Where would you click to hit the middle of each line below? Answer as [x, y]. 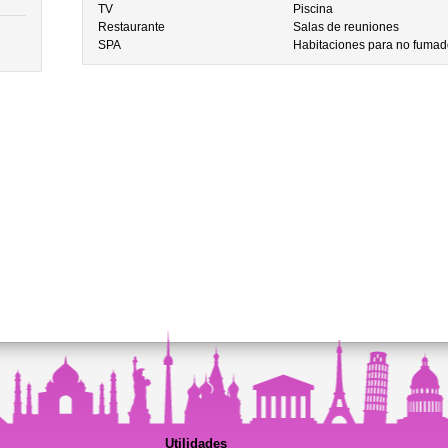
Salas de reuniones [346, 27]
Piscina [313, 9]
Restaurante [131, 27]
